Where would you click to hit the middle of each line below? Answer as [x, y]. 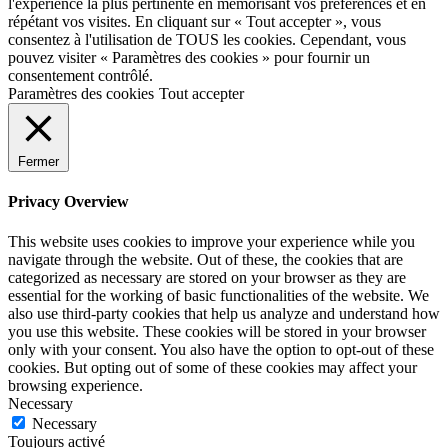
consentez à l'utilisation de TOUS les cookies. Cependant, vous [207, 40]
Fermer [38, 162]
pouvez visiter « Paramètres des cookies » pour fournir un [189, 58]
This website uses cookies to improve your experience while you [211, 241]
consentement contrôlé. [80, 76]
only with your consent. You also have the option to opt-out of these [221, 349]
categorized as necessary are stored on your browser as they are [207, 277]
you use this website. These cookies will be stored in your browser [217, 331]
